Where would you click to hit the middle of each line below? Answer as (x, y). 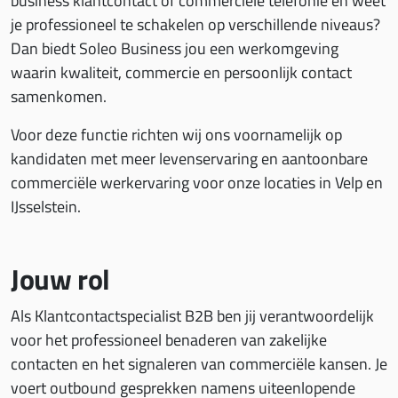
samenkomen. (59, 96)
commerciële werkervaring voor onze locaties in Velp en (197, 183)
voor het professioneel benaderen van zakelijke (169, 340)
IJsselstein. (46, 207)
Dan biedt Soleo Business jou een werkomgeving (175, 48)
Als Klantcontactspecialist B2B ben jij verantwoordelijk (192, 316)
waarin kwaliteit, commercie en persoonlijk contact (181, 72)
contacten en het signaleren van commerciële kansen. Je (199, 364)
